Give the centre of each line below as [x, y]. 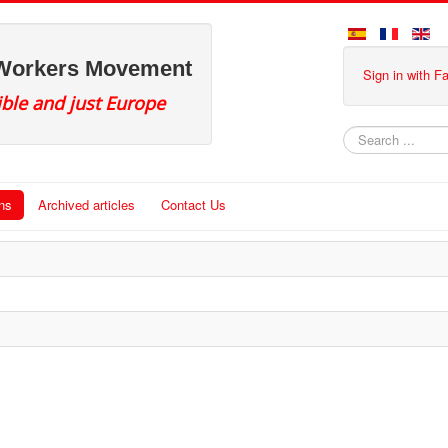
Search [363, 148]
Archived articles [86, 204]
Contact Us [193, 204]
